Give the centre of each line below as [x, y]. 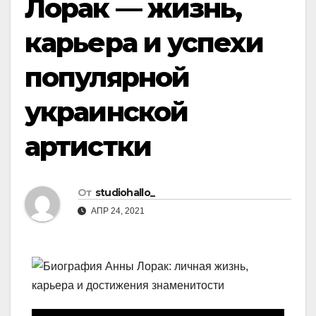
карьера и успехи [144, 43]
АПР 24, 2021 [117, 211]
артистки [88, 146]
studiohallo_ [125, 193]
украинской [106, 112]
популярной [107, 77]
